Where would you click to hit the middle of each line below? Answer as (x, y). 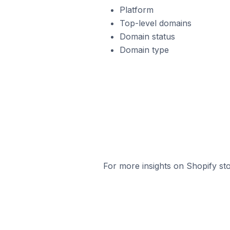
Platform (136, 10)
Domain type (144, 50)
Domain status (147, 36)
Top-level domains (155, 23)
